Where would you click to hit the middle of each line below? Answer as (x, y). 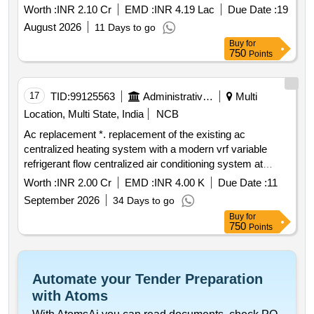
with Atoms (70, 296)
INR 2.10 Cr (84, 10)
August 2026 (53, 27)
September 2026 (62, 200)
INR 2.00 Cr (84, 183)
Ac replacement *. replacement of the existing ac (61, 135)
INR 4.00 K (179, 183)
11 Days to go (125, 28)
